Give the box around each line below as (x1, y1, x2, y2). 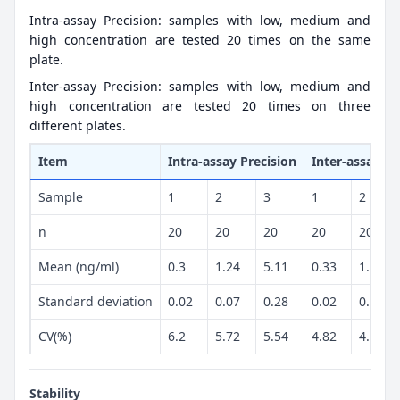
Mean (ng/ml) (38, 257, 119, 275)
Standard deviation (38, 292, 153, 310)
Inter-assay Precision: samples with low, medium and (29, 77, 371, 95)
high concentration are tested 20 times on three (29, 96, 371, 114)
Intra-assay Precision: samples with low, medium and (29, 11, 371, 29)
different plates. (29, 116, 126, 134)
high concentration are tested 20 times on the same (29, 30, 371, 48)
